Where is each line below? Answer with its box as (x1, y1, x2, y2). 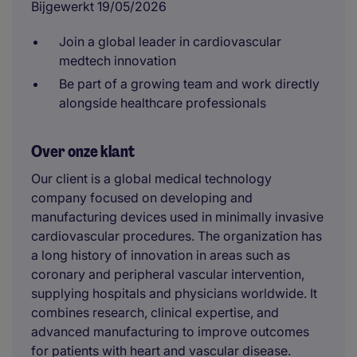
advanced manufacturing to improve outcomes (31, 324, 309, 339)
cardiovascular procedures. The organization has (31, 228, 322, 244)
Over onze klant (31, 141, 135, 162)
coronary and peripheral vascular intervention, (31, 266, 304, 282)
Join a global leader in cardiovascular (59, 33, 281, 49)
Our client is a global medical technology (31, 171, 272, 186)
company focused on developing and (31, 190, 253, 206)
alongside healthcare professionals (59, 95, 266, 111)
